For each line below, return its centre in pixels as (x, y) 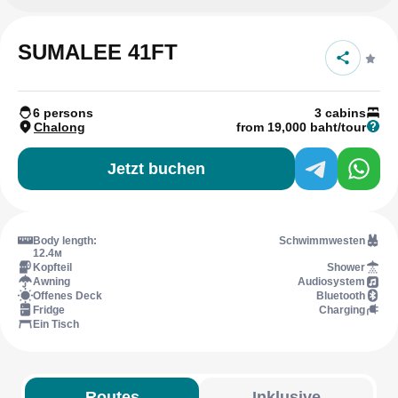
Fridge (49, 310)
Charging (342, 310)
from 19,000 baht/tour (301, 127)
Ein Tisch (56, 324)
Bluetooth (341, 296)
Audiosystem (331, 282)
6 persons (63, 113)
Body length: (65, 241)
